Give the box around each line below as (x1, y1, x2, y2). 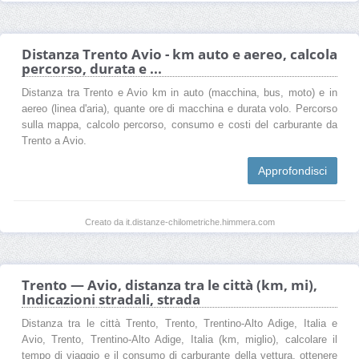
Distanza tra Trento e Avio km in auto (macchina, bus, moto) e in (22, 87, 337, 99)
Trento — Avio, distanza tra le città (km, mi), (22, 275, 317, 294)
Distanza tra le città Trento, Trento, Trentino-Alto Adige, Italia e (22, 317, 337, 329)
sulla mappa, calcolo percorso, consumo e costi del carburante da (22, 119, 337, 131)
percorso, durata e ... (22, 58, 162, 78)
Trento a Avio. (22, 135, 87, 147)
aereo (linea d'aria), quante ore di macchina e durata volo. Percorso (22, 103, 337, 115)
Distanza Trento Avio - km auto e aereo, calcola (22, 44, 337, 63)
